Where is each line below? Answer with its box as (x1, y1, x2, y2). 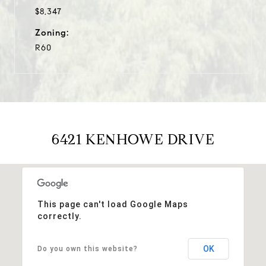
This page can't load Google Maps (37, 199, 188, 209)
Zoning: (35, 27, 69, 38)
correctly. (37, 211, 82, 221)
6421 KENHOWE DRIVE (51, 130, 215, 148)
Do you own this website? (37, 244, 138, 253)
